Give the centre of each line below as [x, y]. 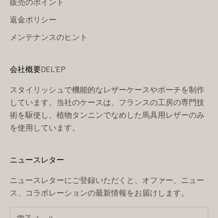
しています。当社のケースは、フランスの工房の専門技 [107, 102]
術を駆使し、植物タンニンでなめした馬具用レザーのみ [107, 114]
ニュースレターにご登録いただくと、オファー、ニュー [107, 180]
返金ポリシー [33, 19]
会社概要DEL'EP [37, 69]
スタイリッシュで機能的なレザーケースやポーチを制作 [107, 89]
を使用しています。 [45, 127]
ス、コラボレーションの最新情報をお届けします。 [99, 192]
